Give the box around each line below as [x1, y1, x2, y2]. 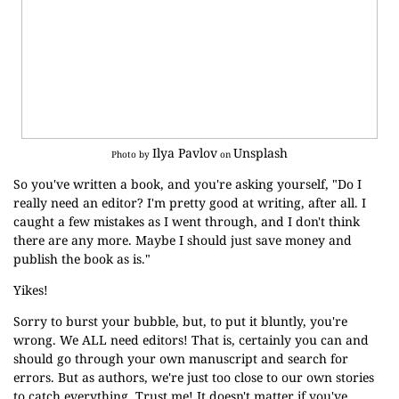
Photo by [111, 148, 152, 160]
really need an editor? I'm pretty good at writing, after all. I [13, 194, 366, 211]
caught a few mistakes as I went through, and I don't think [13, 213, 360, 230]
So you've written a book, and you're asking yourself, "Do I [13, 175, 362, 192]
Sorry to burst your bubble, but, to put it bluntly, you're [13, 313, 347, 330]
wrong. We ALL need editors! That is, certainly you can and [13, 331, 369, 348]
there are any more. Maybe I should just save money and [13, 232, 352, 248]
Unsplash [233, 144, 288, 161]
